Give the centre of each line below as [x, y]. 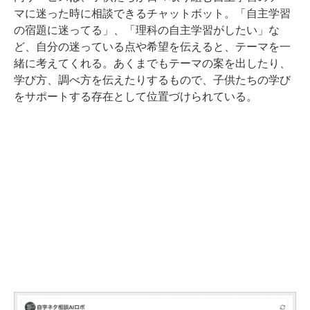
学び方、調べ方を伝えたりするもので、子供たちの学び [152, 80]
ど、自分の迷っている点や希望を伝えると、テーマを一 [152, 47]
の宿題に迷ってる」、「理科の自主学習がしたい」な [147, 30]
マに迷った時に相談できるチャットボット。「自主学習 [152, 14]
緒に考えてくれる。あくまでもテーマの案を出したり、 [152, 64]
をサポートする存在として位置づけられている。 [136, 97]
